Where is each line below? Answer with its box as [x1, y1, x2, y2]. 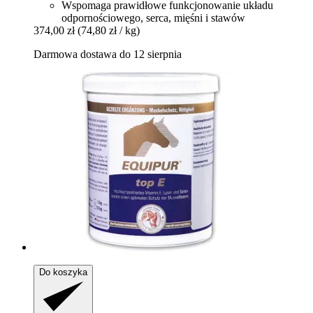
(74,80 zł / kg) [78, 24, 140, 36]
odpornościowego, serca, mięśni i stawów [61, 11, 245, 24]
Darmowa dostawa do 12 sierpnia [34, 48, 182, 60]
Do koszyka [39, 266, 87, 277]
